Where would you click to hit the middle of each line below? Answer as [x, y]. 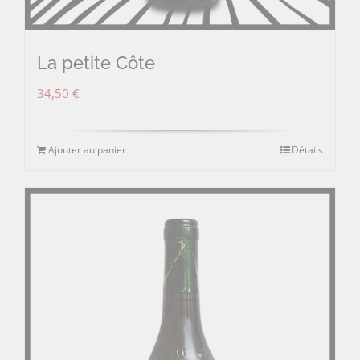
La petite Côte [96, 62]
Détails [307, 149]
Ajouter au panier [87, 149]
